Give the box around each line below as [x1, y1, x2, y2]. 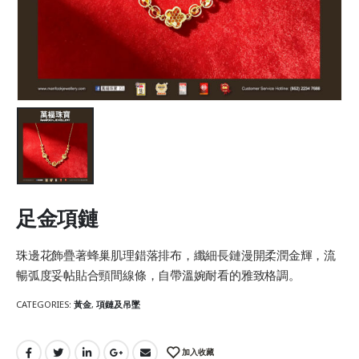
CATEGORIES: [16, 298, 74, 311]
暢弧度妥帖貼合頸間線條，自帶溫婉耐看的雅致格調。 [16, 266, 301, 283]
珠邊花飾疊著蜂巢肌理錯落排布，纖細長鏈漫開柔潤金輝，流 [16, 246, 336, 263]
